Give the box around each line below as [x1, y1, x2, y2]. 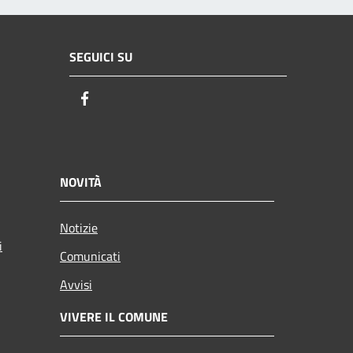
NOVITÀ [60, 172, 102, 191]
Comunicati [60, 246, 121, 266]
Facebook [94, 88, 150, 110]
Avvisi [60, 274, 92, 294]
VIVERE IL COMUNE [60, 307, 168, 326]
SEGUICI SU [69, 47, 132, 67]
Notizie [60, 217, 98, 237]
